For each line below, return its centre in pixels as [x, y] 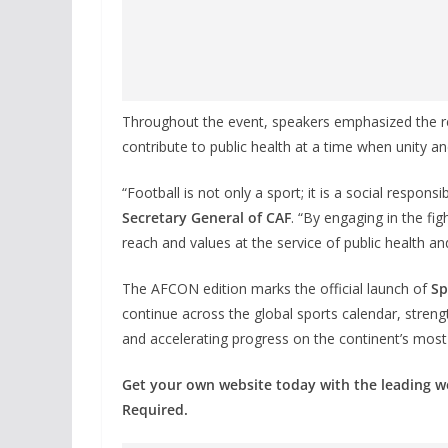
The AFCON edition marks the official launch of [276, 288]
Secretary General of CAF [206, 217]
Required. [155, 409]
